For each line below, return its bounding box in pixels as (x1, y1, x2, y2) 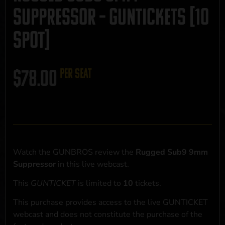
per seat (60, 66, 91, 81)
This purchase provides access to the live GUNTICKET (13, 197, 208, 208)
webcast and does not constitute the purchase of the (13, 209, 202, 220)
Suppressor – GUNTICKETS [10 (13, 5, 209, 29)
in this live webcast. (58, 158, 129, 170)
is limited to (78, 178, 123, 189)
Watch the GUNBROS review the (13, 146, 136, 158)
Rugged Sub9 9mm (136, 146, 208, 158)
